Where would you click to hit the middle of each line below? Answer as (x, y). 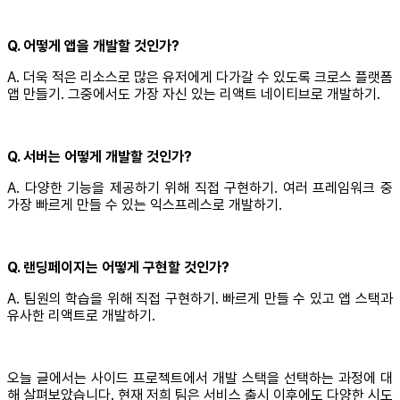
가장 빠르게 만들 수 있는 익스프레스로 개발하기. (145, 205)
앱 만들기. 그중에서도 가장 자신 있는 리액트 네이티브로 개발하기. (194, 95)
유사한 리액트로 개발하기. (81, 316)
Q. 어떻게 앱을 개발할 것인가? (93, 46)
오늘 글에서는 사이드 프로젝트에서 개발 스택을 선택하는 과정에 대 (200, 379)
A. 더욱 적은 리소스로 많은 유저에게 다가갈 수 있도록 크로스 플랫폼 (200, 78)
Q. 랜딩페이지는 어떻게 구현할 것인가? (118, 268)
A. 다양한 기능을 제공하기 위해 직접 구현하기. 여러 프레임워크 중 (200, 188)
